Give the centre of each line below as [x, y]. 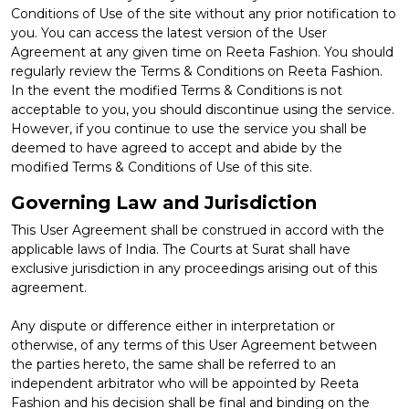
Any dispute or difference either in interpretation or [173, 325]
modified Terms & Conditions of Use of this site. [162, 167]
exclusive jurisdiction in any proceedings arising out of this [194, 268]
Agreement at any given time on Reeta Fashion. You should [202, 52]
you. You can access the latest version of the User [169, 32]
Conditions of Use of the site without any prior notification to [204, 13]
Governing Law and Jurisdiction [164, 202]
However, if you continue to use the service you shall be [189, 128]
